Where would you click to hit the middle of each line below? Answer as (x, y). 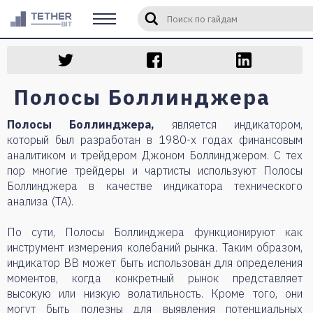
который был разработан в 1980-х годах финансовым (155, 140)
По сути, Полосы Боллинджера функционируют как (155, 232)
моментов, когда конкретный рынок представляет (155, 278)
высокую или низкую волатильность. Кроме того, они (155, 293)
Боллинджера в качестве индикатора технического (155, 186)
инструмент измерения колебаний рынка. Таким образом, (155, 247)
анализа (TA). (40, 201)
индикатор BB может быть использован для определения (155, 263)
